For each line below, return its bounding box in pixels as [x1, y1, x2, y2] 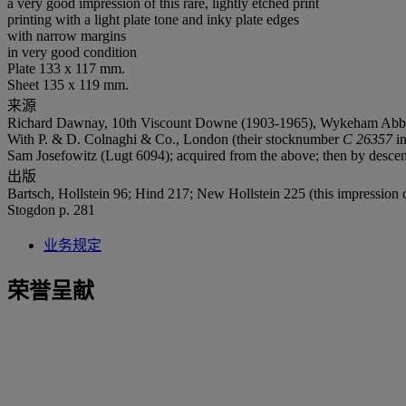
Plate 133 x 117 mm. [7, 60, 125, 76]
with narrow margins [7, 27, 126, 43]
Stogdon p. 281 [7, 201, 95, 217]
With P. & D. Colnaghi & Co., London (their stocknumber [7, 130, 343, 147]
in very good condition [7, 43, 137, 60]
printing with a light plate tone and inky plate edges [7, 11, 299, 27]
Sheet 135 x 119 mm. [7, 76, 129, 92]
